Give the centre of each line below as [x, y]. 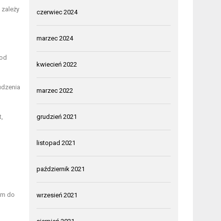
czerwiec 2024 [57, 12]
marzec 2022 [55, 90]
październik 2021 [61, 169]
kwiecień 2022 [57, 64]
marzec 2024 [55, 38]
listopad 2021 [56, 143]
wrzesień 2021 [57, 195]
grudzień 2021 [57, 116]
